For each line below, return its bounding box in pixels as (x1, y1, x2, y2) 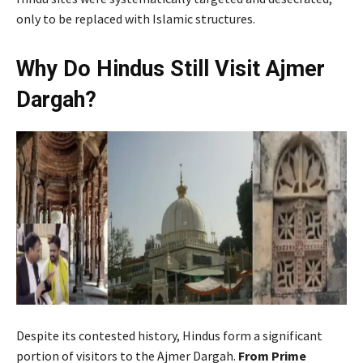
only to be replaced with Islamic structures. (16, 10, 255, 27)
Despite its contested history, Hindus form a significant (16, 327, 322, 344)
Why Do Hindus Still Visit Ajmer (16, 55, 325, 82)
